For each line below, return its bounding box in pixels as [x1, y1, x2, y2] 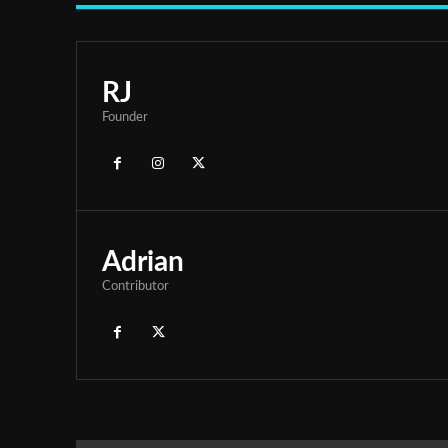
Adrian [102, 247, 184, 276]
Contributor [102, 279, 169, 293]
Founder [102, 111, 148, 124]
